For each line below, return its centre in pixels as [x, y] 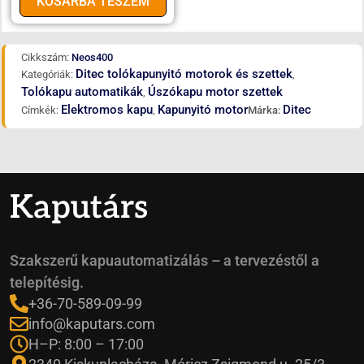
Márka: [265, 110]
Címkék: [40, 110]
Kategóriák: [47, 74]
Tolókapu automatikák [82, 91]
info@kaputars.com [92, 324]
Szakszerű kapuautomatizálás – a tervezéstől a [165, 260]
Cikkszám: [46, 57]
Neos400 [92, 57]
